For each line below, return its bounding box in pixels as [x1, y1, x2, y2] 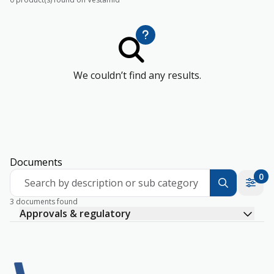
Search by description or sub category [24, 176, 198, 190]
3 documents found [10, 196, 78, 207]
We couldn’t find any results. [73, 68, 201, 82]
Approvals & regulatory [20, 207, 131, 220]
